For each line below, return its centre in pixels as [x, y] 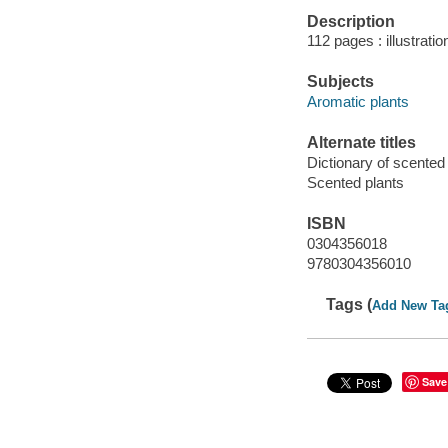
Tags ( [349, 304]
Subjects [340, 82]
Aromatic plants [357, 101]
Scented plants [355, 182]
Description [350, 21]
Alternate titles [361, 143]
